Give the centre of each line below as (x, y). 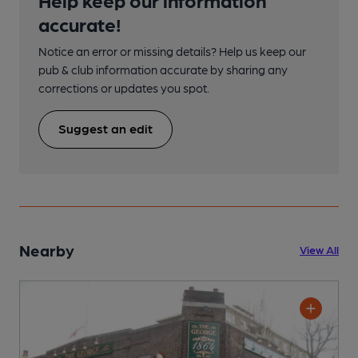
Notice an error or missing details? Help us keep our (172, 51)
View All (319, 249)
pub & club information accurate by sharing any (163, 70)
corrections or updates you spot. (124, 88)
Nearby (47, 250)
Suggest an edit (105, 128)
